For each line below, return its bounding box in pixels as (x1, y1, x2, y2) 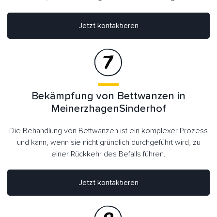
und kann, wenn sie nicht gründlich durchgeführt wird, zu (16, 138, 201, 146)
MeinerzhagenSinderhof (51, 103, 166, 114)
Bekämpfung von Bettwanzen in (31, 91, 186, 102)
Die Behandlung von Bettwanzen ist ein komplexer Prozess (9, 126, 208, 135)
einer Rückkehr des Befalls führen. (51, 150, 166, 158)
